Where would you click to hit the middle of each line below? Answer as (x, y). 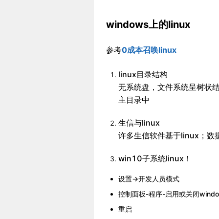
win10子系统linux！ (155, 158)
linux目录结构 (143, 74)
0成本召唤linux (149, 50)
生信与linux (139, 123)
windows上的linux (148, 24)
